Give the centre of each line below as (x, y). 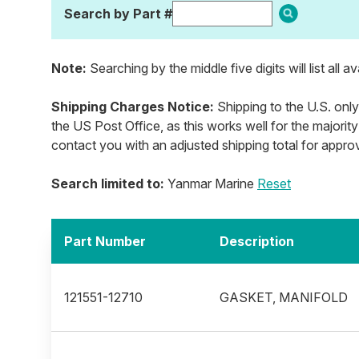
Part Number (105, 241)
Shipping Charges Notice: (133, 107)
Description (257, 241)
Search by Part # (118, 14)
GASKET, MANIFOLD (284, 297)
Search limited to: (108, 184)
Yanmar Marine (211, 184)
